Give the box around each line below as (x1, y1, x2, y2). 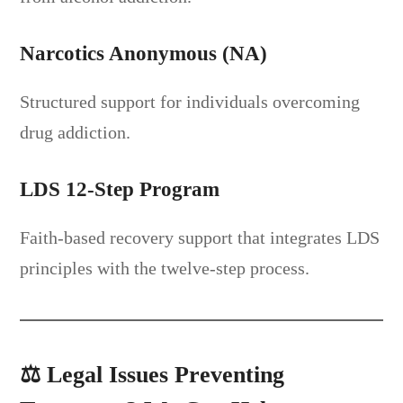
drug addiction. (20, 121, 131, 142)
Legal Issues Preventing (47, 361, 285, 388)
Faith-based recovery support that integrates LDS (20, 227, 381, 247)
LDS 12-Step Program (20, 177, 220, 201)
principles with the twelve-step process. (20, 257, 310, 278)
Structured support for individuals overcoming (20, 91, 361, 112)
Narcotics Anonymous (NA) (20, 41, 268, 65)
